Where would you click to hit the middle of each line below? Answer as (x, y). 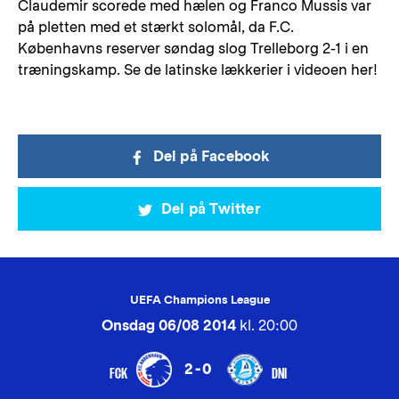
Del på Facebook (211, 156)
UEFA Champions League (199, 300)
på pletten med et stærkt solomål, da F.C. (156, 27)
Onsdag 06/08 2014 (169, 326)
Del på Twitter (211, 209)
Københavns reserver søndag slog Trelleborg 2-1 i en (193, 49)
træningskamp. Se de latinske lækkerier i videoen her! (198, 70)
